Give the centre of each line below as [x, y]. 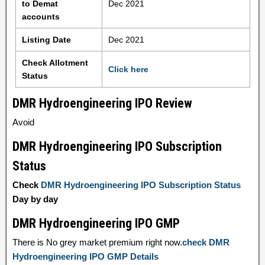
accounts [41, 17]
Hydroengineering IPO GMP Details [85, 256]
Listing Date [46, 40]
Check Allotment [55, 63]
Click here [128, 69]
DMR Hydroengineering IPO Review [102, 103]
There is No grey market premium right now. [97, 242]
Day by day [35, 199]
